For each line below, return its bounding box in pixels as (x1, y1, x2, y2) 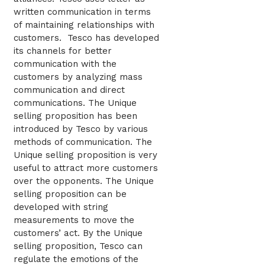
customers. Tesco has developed (14, 32, 159, 43)
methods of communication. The (14, 136, 152, 147)
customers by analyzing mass (14, 71, 143, 82)
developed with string (14, 201, 108, 212)
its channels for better (14, 45, 112, 56)
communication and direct (14, 84, 125, 95)
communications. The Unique (14, 97, 137, 108)
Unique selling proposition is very (14, 149, 157, 160)
